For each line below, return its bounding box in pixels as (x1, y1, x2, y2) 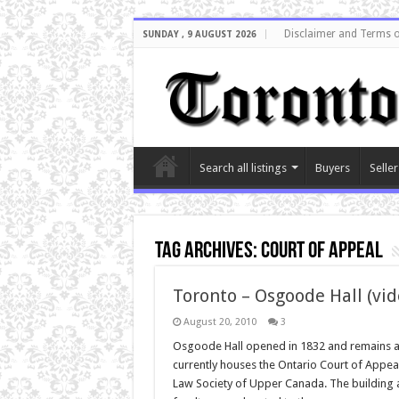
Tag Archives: (154, 239, 261, 264)
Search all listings (199, 160, 287, 175)
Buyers (314, 160, 350, 175)
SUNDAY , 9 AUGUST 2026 (142, 29, 256, 39)
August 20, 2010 (183, 315, 256, 328)
